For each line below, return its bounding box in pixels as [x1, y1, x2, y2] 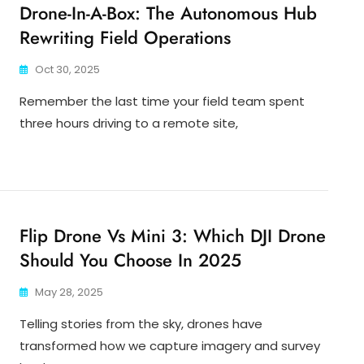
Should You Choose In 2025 [19, 247, 241, 274]
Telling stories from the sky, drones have [19, 315, 262, 333]
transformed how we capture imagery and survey [19, 337, 320, 355]
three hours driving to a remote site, [19, 115, 238, 132]
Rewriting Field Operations [19, 24, 231, 51]
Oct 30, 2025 [35, 62, 100, 78]
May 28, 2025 [35, 284, 103, 301]
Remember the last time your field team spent [19, 93, 305, 110]
